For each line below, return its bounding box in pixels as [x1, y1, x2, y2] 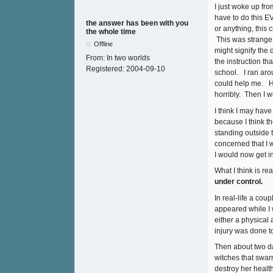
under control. [214, 177, 263, 186]
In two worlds [107, 54, 150, 63]
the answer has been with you [86, 19, 188, 28]
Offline [94, 40, 113, 48]
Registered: [86, 65, 126, 74]
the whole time [86, 27, 136, 37]
